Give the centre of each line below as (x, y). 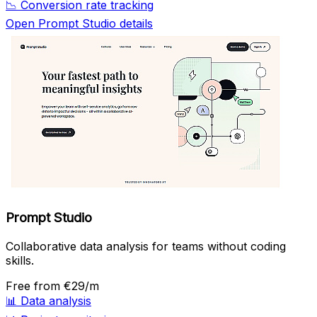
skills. (20, 260)
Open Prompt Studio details (79, 24)
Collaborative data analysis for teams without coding (146, 246)
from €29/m (67, 286)
